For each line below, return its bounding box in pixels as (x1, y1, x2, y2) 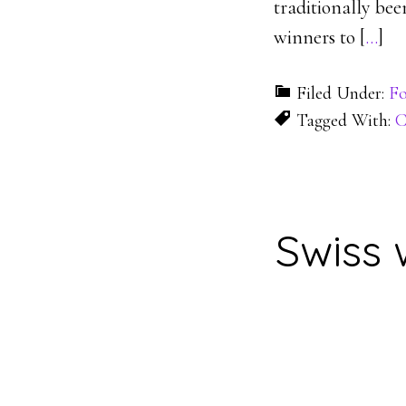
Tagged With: (296, 110, 395, 131)
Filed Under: (296, 82, 389, 104)
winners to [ (274, 25, 365, 49)
